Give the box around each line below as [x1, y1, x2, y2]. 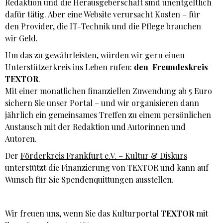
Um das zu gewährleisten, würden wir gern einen [5, 49, 185, 60]
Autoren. [5, 133, 37, 144]
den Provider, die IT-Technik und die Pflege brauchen [5, 20, 201, 31]
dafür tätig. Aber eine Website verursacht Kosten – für [5, 8, 200, 19]
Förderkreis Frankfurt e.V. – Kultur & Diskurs [20, 150, 187, 161]
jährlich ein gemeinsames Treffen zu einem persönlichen [5, 109, 211, 120]
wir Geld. [5, 32, 38, 43]
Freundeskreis [152, 61, 208, 72]
